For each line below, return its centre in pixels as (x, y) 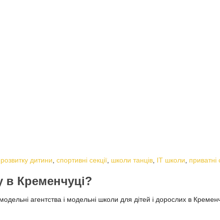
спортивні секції (82, 160)
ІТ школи (171, 160)
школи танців (132, 160)
